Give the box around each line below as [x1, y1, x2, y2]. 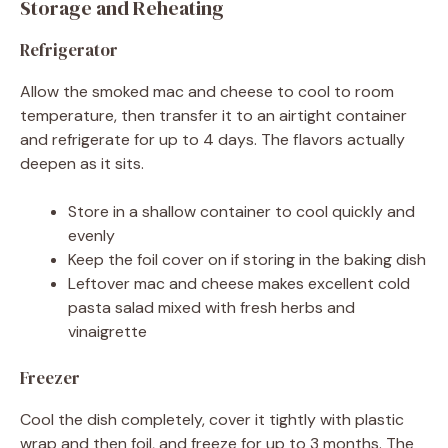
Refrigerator [20, 38, 118, 63]
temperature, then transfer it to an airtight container [20, 105, 407, 127]
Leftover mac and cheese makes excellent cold [68, 273, 410, 295]
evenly [68, 225, 115, 247]
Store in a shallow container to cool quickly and [68, 201, 415, 223]
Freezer [20, 366, 80, 391]
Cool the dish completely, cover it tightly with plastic [20, 409, 404, 431]
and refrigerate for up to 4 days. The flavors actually [20, 129, 405, 151]
